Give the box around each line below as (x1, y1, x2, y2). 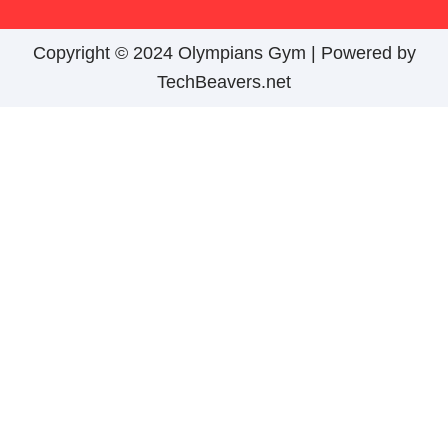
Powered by (320, 43, 416, 63)
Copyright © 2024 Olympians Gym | (32, 43, 321, 63)
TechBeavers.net (157, 72, 291, 92)
